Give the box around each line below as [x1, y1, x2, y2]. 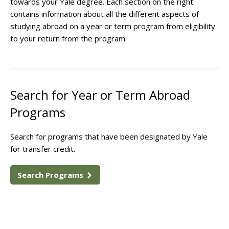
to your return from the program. [10, 33, 129, 43]
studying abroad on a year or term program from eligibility [10, 21, 215, 31]
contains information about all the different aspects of [10, 9, 199, 19]
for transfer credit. [10, 144, 75, 154]
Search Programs [17, 170, 85, 180]
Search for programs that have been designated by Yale [10, 131, 208, 142]
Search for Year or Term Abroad [10, 86, 190, 103]
